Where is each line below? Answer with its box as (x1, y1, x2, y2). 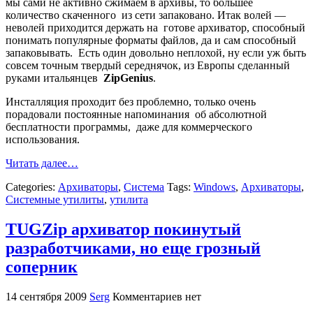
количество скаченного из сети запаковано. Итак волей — (6, 9, 286, 22)
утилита (110, 194, 148, 206)
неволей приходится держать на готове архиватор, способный (6, 22, 305, 34)
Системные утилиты (6, 194, 104, 206)
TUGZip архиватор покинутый (6, 220, 241, 239)
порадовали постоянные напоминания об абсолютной (6, 108, 267, 121)
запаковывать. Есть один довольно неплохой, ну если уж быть (6, 47, 306, 59)
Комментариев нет (112, 291, 201, 303)
